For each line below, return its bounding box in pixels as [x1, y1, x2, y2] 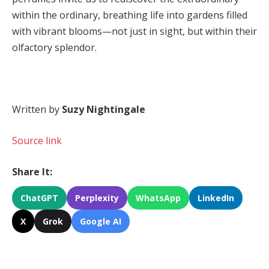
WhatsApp [136, 192, 181, 204]
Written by [12, 103, 62, 116]
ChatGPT [20, 192, 58, 204]
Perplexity [75, 192, 119, 204]
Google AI [80, 215, 121, 227]
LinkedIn [198, 192, 234, 204]
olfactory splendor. [12, 41, 97, 55]
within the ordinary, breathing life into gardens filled [12, 8, 247, 22]
